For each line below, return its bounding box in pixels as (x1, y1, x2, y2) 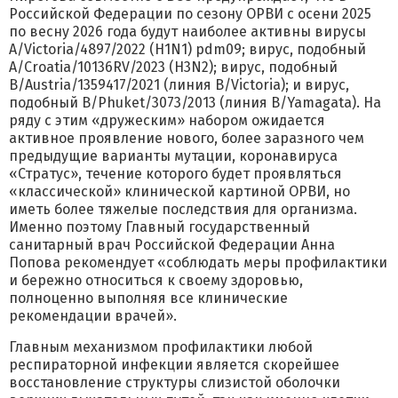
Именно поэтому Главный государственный (9, 219, 310, 235)
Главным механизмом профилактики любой (9, 338, 313, 355)
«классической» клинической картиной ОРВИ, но (9, 183, 350, 200)
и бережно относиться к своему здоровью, (9, 272, 303, 289)
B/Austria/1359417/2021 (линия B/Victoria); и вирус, (9, 76, 349, 93)
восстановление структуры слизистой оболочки (9, 374, 340, 391)
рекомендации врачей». (9, 307, 177, 324)
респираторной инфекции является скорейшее (9, 356, 339, 373)
